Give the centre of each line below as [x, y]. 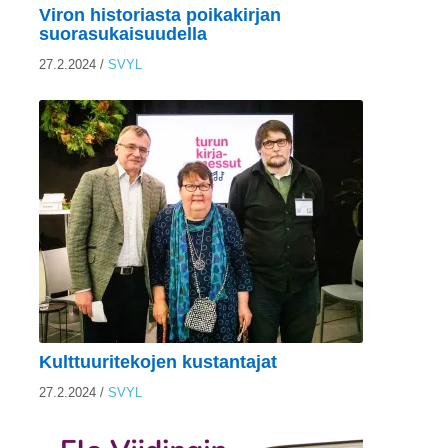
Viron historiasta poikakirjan [159, 14]
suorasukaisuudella [122, 33]
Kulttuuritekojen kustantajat [157, 361]
